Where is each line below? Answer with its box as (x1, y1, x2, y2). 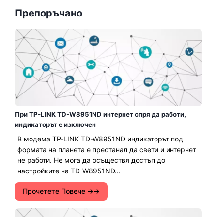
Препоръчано (15, 7, 82, 19)
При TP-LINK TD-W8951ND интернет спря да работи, (15, 110, 186, 118)
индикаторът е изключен (15, 120, 96, 128)
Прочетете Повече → (23, 186, 93, 195)
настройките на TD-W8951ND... (17, 166, 121, 175)
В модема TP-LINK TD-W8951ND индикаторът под (17, 134, 183, 143)
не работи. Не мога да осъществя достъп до (17, 155, 165, 164)
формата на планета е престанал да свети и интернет (17, 145, 196, 154)
